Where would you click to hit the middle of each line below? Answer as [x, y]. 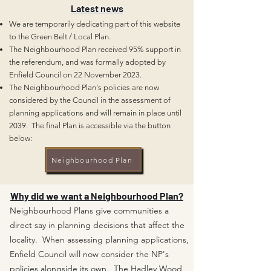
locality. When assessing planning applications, [99, 240]
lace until [166, 113]
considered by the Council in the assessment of [90, 100]
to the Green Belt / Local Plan [59, 37]
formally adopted [126, 62]
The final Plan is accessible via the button [101, 126]
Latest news [97, 8]
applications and [71, 113]
